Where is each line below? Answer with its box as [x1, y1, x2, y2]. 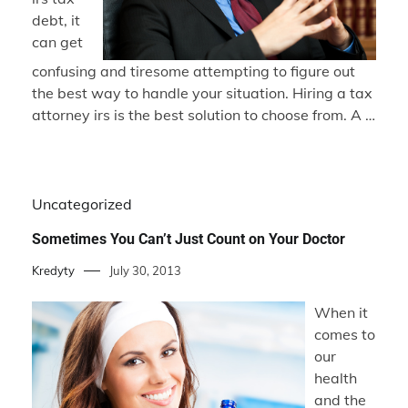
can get [32, 33, 83, 52]
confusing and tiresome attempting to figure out [32, 62, 355, 81]
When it [314, 303, 368, 322]
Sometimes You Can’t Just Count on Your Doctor [32, 230, 345, 249]
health [314, 369, 357, 388]
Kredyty [32, 263, 75, 279]
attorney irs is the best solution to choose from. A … [32, 106, 375, 125]
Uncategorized [32, 195, 132, 214]
